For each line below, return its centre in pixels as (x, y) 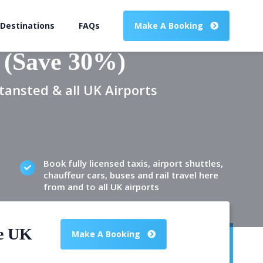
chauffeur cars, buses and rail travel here (131, 175)
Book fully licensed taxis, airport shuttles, (133, 163)
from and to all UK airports (101, 187)
